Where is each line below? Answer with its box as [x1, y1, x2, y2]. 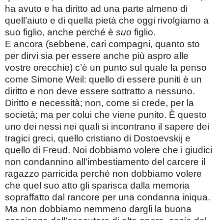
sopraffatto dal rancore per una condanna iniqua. [5, 192, 210, 202]
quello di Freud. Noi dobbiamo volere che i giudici [5, 144, 212, 155]
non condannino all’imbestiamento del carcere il [5, 156, 205, 167]
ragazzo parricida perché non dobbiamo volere [5, 168, 202, 179]
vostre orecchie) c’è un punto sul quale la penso [5, 62, 207, 73]
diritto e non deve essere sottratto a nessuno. [5, 85, 195, 96]
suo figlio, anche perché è [5, 27, 116, 37]
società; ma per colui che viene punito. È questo [5, 109, 207, 120]
